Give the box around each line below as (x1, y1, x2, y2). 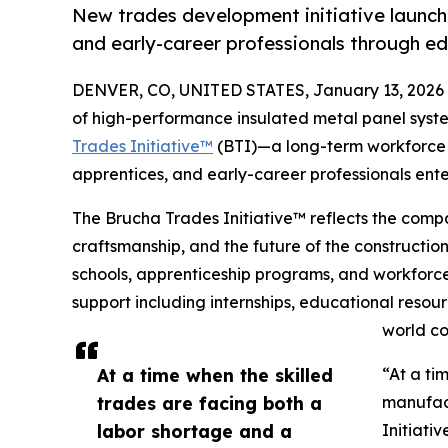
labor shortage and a (97, 420, 292, 443)
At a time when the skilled (97, 364, 333, 387)
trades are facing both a (97, 392, 322, 415)
